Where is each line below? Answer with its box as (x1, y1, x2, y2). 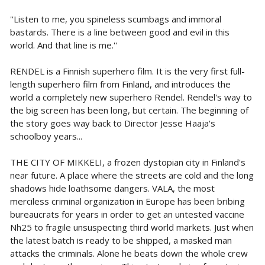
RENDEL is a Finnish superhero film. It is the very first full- (9, 64, 245, 77)
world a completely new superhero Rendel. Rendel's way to (9, 91, 252, 103)
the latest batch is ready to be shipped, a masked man (9, 234, 232, 246)
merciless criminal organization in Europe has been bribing (9, 195, 245, 207)
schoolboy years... (9, 130, 82, 142)
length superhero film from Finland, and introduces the (9, 77, 231, 90)
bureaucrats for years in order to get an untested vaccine (9, 208, 244, 220)
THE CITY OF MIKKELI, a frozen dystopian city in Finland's (9, 156, 245, 168)
